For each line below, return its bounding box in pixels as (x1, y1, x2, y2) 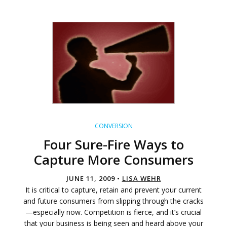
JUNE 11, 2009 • (66, 174, 122, 183)
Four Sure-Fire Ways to (43, 135, 184, 154)
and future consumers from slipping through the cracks (23, 196, 204, 206)
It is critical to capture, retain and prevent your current (25, 185, 202, 195)
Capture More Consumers (33, 150, 194, 169)
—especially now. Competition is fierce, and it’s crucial (25, 207, 202, 217)
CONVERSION (94, 122, 133, 131)
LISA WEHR (122, 174, 161, 183)
